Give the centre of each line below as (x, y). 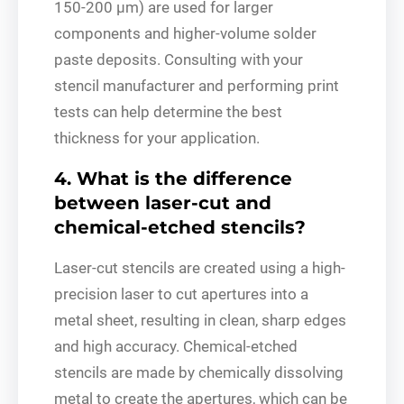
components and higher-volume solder (185, 33)
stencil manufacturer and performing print (197, 85)
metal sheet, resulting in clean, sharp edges (200, 320)
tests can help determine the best (168, 111)
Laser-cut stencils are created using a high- (200, 267)
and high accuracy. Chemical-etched (176, 346)
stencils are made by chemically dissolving (199, 372)
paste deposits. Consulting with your (179, 59)
